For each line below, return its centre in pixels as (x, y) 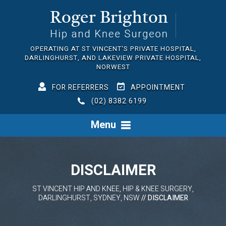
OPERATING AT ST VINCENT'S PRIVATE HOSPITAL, (113, 49)
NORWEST (113, 67)
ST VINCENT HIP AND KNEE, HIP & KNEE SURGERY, (113, 189)
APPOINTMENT (158, 88)
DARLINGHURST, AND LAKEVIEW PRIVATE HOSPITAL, (113, 58)
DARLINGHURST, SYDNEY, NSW (89, 198)
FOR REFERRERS (80, 88)
